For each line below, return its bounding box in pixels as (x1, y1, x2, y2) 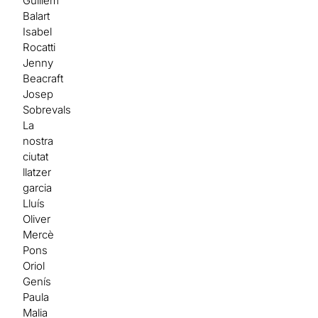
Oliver (23, 212, 51, 226)
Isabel (23, 24, 53, 38)
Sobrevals (23, 102, 72, 116)
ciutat (23, 149, 49, 163)
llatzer (23, 165, 52, 179)
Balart (23, 9, 50, 23)
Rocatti (23, 40, 56, 54)
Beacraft (23, 71, 64, 85)
